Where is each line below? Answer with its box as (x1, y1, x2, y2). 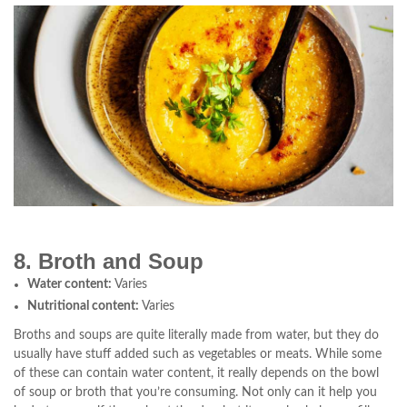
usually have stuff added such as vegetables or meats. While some (14, 347, 382, 361)
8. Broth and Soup (14, 248, 203, 273)
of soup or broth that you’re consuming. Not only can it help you (14, 385, 377, 399)
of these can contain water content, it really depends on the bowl (14, 366, 379, 380)
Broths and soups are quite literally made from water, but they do (14, 328, 379, 342)
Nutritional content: (27, 299, 139, 313)
